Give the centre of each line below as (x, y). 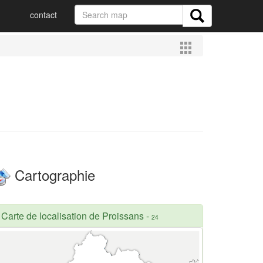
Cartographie (53, 175)
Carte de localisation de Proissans (73, 215)
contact (43, 15)
